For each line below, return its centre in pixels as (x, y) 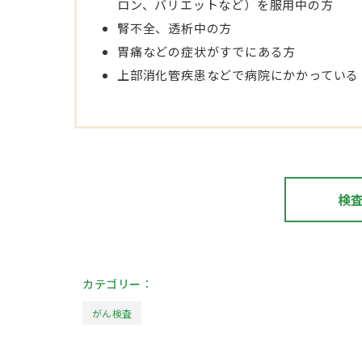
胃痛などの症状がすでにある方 (207, 51)
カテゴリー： (118, 284)
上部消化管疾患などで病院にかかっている (238, 75)
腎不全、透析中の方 (175, 28)
